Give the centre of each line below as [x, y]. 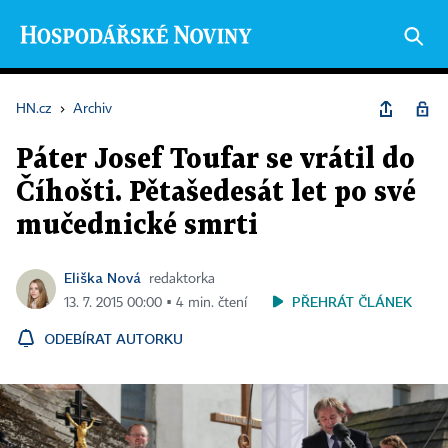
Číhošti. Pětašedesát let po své [216, 193]
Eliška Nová [102, 277]
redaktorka [182, 279]
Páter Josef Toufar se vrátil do [215, 160]
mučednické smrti [137, 226]
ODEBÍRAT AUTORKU [113, 338]
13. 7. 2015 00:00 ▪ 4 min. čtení [155, 303]
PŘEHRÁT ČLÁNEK [352, 301]
